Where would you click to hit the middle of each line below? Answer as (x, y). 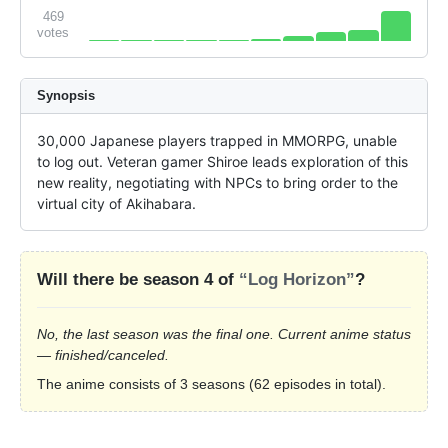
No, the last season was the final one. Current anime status (224, 334)
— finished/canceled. (103, 355)
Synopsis (66, 96)
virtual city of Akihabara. (116, 204)
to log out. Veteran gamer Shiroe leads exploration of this (222, 162)
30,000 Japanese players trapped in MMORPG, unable (217, 141)
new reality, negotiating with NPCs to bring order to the (217, 183)
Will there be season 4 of (138, 280)
